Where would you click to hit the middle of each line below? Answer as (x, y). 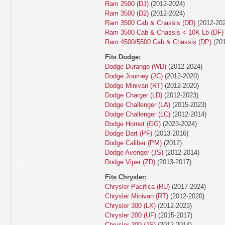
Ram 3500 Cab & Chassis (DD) (150, 23)
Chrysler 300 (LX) (130, 206)
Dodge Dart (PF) (129, 133)
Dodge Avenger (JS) (134, 152)
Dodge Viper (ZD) (130, 162)
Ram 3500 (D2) (127, 13)
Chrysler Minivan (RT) (137, 196)
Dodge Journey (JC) (134, 76)
